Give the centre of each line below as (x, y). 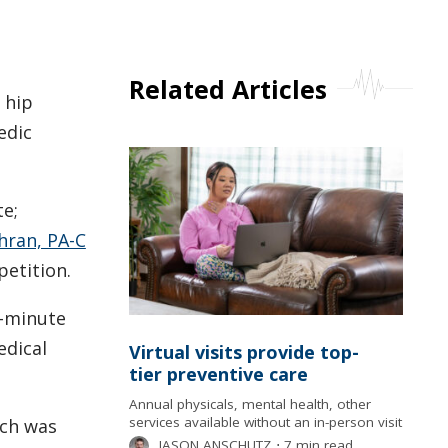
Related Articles (227, 88)
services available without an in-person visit (265, 421)
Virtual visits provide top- (243, 351)
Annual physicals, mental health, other (249, 403)
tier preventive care (218, 373)
